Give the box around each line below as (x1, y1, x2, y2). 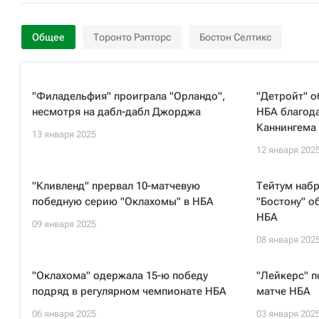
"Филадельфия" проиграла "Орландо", (32, 90, 225, 103)
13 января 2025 (32, 129, 96, 140)
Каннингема (256, 121, 316, 134)
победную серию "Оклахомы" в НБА (32, 195, 214, 208)
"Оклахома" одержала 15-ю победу (32, 269, 208, 282)
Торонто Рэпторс (93, 31, 171, 43)
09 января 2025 (32, 219, 96, 229)
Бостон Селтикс (199, 31, 271, 43)
